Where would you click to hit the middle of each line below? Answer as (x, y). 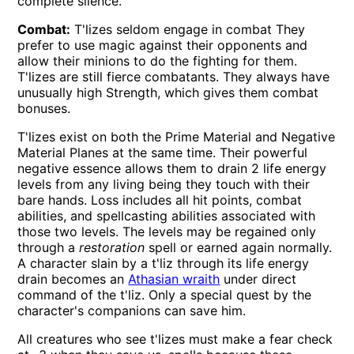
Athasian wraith (174, 279)
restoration (112, 248)
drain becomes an (73, 279)
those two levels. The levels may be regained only (167, 232)
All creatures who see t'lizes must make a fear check (175, 339)
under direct (258, 279)
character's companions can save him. (132, 311)
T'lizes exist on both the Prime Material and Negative (177, 137)
